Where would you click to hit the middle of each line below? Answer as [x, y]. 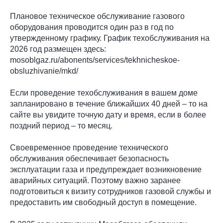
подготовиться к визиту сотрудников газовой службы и [111, 191]
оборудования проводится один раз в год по [92, 27]
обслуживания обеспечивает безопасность [89, 158]
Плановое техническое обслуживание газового [97, 16]
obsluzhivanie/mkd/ [44, 71]
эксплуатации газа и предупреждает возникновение [106, 169]
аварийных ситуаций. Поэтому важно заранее [95, 180]
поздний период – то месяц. [61, 125]
